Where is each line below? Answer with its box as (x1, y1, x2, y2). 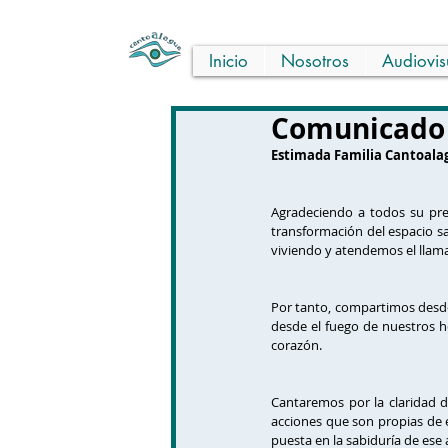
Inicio (209, 50, 248, 72)
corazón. (271, 336, 322, 354)
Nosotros (281, 50, 349, 72)
